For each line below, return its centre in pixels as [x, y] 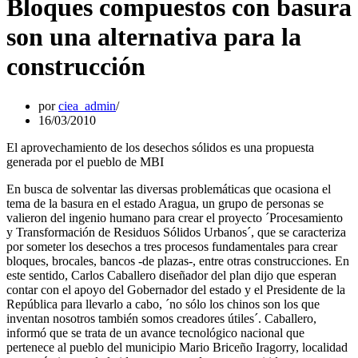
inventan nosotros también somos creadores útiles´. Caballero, [161, 318]
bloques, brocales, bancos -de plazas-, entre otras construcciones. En [178, 261]
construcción [76, 67]
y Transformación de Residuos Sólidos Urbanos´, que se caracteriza [176, 232]
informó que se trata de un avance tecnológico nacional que [155, 332]
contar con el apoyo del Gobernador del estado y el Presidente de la [176, 289]
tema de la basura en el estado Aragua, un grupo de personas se [165, 203]
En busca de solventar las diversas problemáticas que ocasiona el [169, 189]
